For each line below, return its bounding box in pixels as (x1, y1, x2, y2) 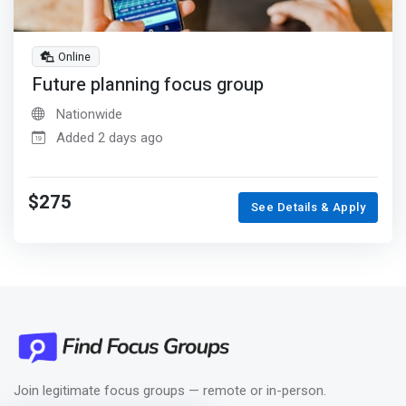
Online (58, 49, 92, 63)
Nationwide (53, 106, 122, 123)
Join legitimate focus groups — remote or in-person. (14, 382, 326, 399)
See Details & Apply (250, 200, 366, 215)
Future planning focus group (32, 72, 264, 100)
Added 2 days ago (56, 130, 163, 147)
